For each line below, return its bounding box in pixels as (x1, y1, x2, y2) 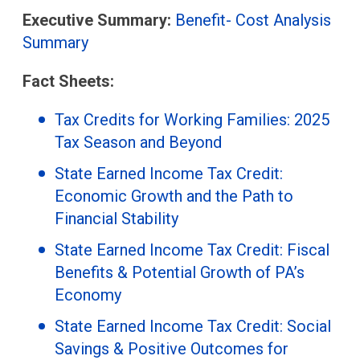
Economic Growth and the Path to (55, 186, 293, 206)
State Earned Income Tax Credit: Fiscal (55, 239, 329, 260)
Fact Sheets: (22, 71, 114, 91)
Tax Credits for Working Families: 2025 (55, 109, 329, 129)
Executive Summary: (22, 10, 171, 30)
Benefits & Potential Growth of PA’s (55, 262, 305, 282)
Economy (55, 284, 121, 305)
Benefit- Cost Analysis (175, 10, 331, 30)
